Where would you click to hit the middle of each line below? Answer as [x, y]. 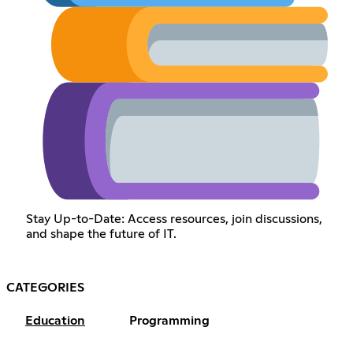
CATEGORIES [45, 288]
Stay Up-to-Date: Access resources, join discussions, [174, 219]
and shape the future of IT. [101, 234]
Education [55, 321]
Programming [169, 321]
